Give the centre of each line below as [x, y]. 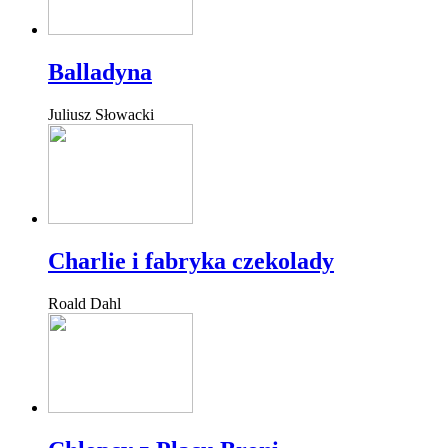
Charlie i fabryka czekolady [191, 260]
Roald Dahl [84, 303]
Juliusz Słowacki [101, 114]
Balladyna [100, 71]
